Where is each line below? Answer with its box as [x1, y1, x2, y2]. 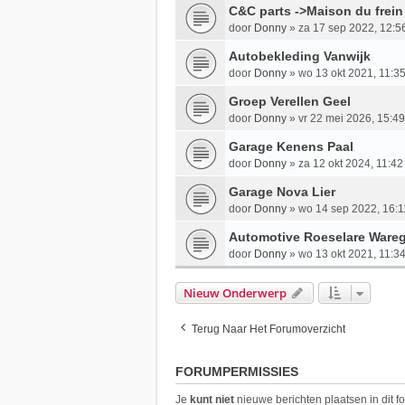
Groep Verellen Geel [229, 94, 351, 109]
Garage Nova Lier [229, 184, 335, 200]
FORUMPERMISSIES [175, 364, 298, 380]
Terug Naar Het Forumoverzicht [192, 323, 345, 336]
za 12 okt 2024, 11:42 [298, 157, 403, 171]
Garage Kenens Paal [229, 139, 353, 155]
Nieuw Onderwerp [184, 285, 287, 302]
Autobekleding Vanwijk [229, 49, 371, 64]
